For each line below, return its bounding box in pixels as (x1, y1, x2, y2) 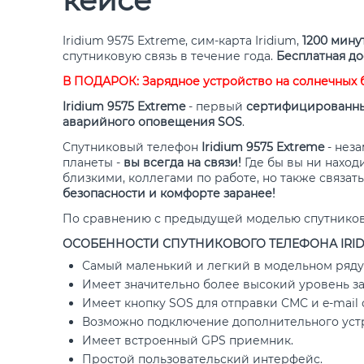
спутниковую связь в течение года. (63, 49, 276, 63)
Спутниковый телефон (63, 140, 201, 154)
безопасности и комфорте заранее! (63, 186, 275, 201)
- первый (185, 99, 246, 114)
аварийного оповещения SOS (63, 115, 242, 129)
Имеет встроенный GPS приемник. (82, 333, 293, 348)
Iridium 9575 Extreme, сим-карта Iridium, (63, 33, 302, 48)
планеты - (63, 155, 123, 170)
